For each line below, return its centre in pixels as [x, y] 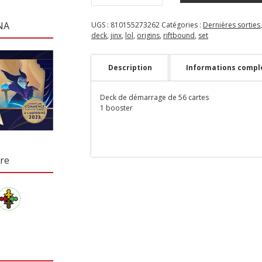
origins [148, 35]
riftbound [179, 35]
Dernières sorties [232, 25]
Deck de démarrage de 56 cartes [154, 98]
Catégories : [182, 25]
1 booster [116, 108]
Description [130, 67]
